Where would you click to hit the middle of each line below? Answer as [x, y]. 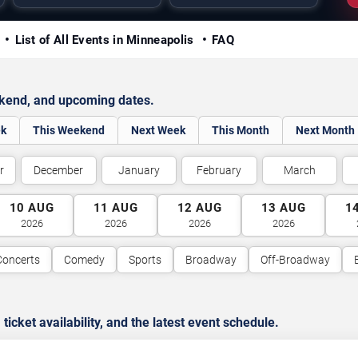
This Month [241, 130]
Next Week [158, 130]
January [139, 170]
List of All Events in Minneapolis [106, 40]
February [219, 170]
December [59, 170]
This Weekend [69, 130]
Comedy [84, 260]
